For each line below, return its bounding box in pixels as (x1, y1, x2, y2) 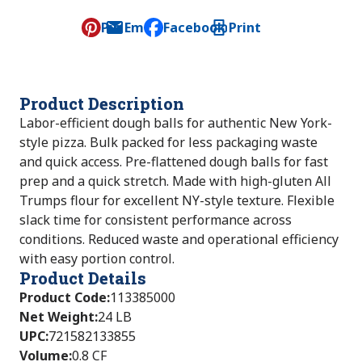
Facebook (163, 19, 225, 36)
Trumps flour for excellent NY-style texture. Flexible (19, 192, 335, 209)
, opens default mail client (141, 27, 314, 46)
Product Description (19, 93, 184, 114)
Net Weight (19, 308, 95, 326)
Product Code (19, 288, 107, 306)
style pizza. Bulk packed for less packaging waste (19, 133, 318, 151)
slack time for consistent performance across (19, 211, 292, 229)
